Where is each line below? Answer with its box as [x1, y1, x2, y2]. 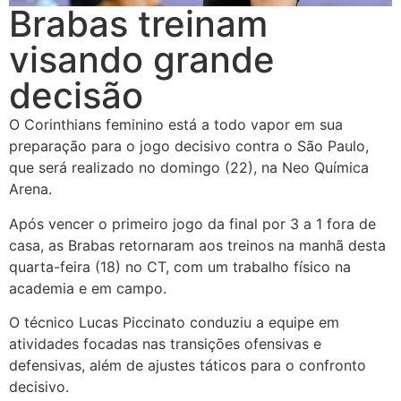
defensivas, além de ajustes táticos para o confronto [9, 356, 366, 375]
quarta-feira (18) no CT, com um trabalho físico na [9, 257, 351, 276]
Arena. [9, 180, 52, 199]
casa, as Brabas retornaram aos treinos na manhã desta [9, 235, 386, 254]
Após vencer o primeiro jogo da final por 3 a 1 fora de [9, 214, 376, 233]
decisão [9, 73, 143, 118]
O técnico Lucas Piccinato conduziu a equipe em [9, 313, 339, 332]
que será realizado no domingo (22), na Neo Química [9, 158, 369, 177]
